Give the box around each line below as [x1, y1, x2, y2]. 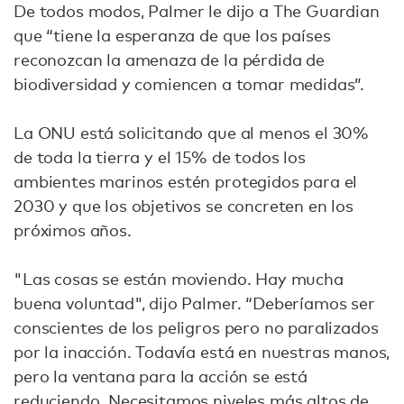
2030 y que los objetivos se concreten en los [14, 195, 353, 216]
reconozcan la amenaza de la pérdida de [14, 49, 325, 69]
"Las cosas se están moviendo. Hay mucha [14, 268, 344, 289]
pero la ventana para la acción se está [14, 365, 308, 386]
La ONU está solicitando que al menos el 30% [14, 122, 370, 142]
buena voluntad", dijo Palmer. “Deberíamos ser [14, 292, 375, 313]
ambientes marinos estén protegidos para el [14, 170, 358, 191]
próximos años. [14, 219, 132, 240]
